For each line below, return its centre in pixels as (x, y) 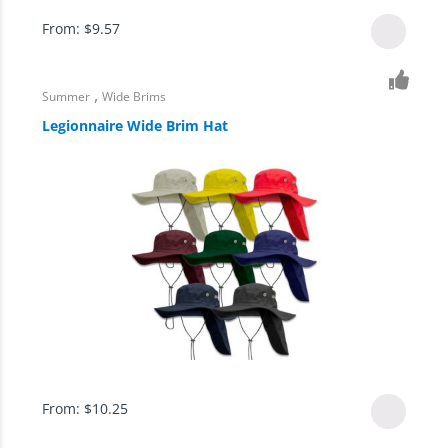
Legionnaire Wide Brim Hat (135, 125)
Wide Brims (134, 97)
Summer (66, 97)
